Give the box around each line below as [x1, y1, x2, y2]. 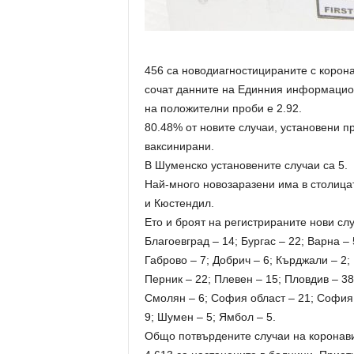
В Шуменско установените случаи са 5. [144, 159, 348, 171]
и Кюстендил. [144, 197, 214, 209]
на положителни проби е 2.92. [144, 102, 302, 115]
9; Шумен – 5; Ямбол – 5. [144, 311, 276, 323]
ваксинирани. [144, 140, 214, 153]
